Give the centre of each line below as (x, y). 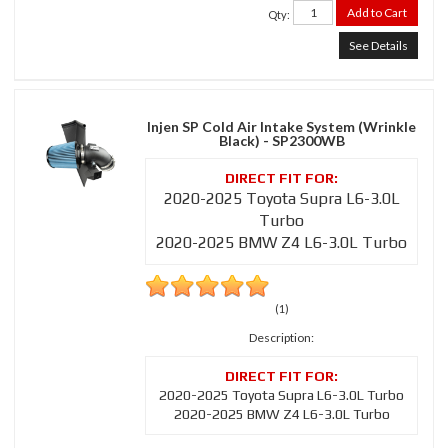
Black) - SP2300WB (281, 141)
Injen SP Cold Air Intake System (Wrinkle (281, 127)
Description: (281, 338)
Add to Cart (377, 13)
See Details (378, 46)
